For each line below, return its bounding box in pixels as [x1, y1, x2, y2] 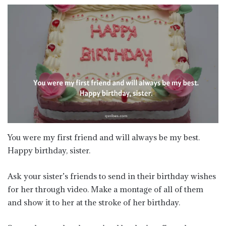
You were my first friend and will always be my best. [8, 132, 200, 142]
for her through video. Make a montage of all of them [8, 184, 203, 194]
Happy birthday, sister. [8, 145, 90, 155]
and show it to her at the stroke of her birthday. [8, 197, 180, 207]
